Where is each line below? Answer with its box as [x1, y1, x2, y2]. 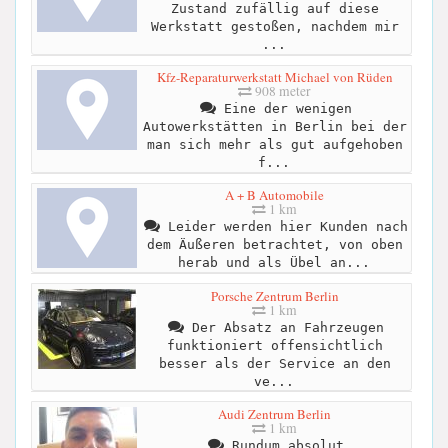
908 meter [252, 82, 311, 101]
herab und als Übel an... [177, 255, 370, 271]
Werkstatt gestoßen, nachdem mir [150, 19, 399, 35]
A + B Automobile [225, 186, 324, 205]
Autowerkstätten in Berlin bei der [142, 119, 407, 135]
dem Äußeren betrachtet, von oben [146, 237, 403, 253]
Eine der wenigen [215, 101, 352, 117]
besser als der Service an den [158, 355, 391, 371]
